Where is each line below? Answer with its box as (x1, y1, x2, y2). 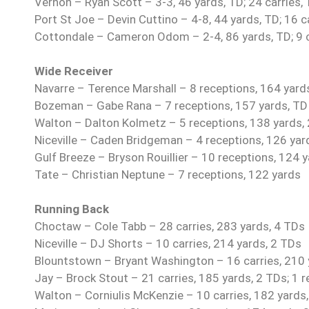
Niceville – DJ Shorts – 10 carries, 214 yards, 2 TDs (34, 237, 301, 251)
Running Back (34, 202, 109, 217)
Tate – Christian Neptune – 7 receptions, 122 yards (34, 168, 301, 182)
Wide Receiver (34, 64, 113, 79)
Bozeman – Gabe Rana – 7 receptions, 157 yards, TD (34, 99, 308, 113)
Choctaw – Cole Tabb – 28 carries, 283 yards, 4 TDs (34, 219, 305, 234)
